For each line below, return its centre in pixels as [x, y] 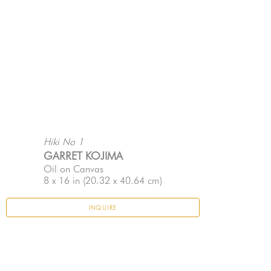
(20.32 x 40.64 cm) [121, 181]
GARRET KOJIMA [83, 156]
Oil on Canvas [73, 169]
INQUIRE [103, 208]
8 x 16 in [62, 181]
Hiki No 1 [64, 142]
